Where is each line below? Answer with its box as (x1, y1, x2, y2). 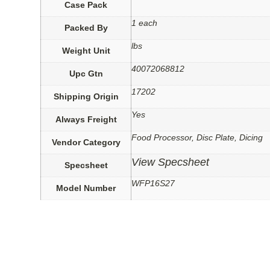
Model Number (56, 183, 116, 193)
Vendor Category (51, 137, 121, 148)
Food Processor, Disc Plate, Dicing (131, 133, 263, 143)
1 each (131, 18, 158, 28)
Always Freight (55, 115, 117, 125)
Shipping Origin (53, 92, 119, 102)
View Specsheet (131, 156, 210, 169)
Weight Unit (61, 46, 110, 56)
